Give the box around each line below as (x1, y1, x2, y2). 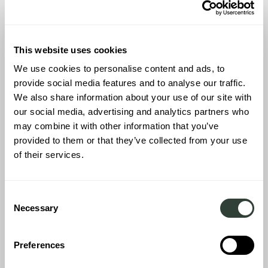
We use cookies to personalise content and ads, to (14, 63, 225, 74)
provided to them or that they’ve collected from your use (14, 135, 247, 145)
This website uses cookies (14, 44, 127, 55)
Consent (4, 191, 38, 201)
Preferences (14, 240, 65, 250)
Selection (4, 205, 41, 215)
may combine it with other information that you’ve (14, 121, 219, 131)
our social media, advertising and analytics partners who (14, 106, 249, 117)
